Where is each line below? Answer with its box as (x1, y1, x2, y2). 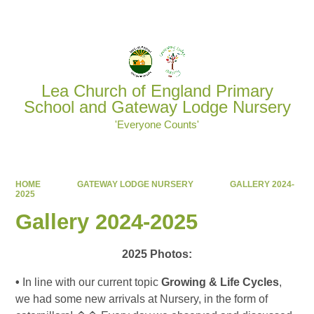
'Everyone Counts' (115, 118, 199, 130)
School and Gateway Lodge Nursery (23, 98, 291, 117)
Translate (250, 12, 292, 23)
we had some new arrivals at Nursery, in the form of (15, 292, 268, 305)
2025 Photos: (122, 247, 192, 260)
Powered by (169, 12, 225, 23)
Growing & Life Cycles (161, 275, 280, 288)
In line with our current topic (22, 275, 162, 288)
